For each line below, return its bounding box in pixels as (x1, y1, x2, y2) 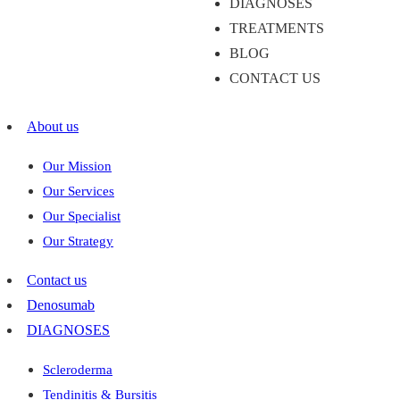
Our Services (43, 184, 114, 198)
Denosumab (27, 297, 95, 312)
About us (27, 119, 79, 134)
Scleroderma (43, 362, 112, 377)
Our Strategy (43, 234, 113, 248)
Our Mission (43, 159, 112, 173)
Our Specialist (43, 209, 121, 223)
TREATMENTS (229, 21, 324, 36)
